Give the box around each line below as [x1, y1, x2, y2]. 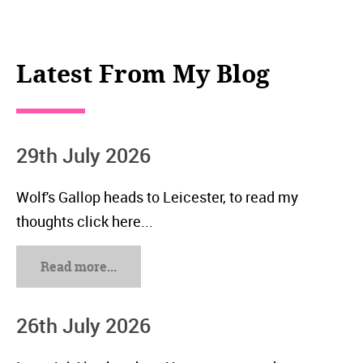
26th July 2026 [16, 312, 151, 340]
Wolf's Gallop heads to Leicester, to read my [16, 187, 298, 207]
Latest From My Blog [16, 59, 270, 89]
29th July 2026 [16, 142, 151, 169]
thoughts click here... [16, 211, 153, 232]
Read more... [41, 258, 117, 276]
